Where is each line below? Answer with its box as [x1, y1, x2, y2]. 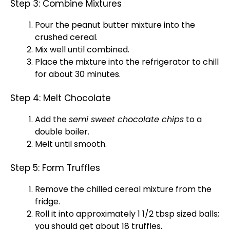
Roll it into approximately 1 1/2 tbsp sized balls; [35, 208, 219, 220]
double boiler [35, 126, 88, 138]
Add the [35, 113, 69, 125]
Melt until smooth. [35, 138, 107, 150]
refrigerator [142, 56, 190, 68]
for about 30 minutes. [35, 68, 121, 80]
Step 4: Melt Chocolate [10, 92, 111, 104]
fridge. [35, 196, 60, 207]
